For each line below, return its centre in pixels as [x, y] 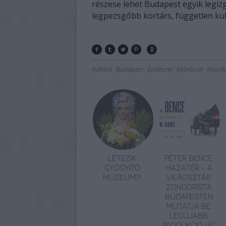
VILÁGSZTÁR [189, 177]
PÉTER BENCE [189, 158]
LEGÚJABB [189, 215]
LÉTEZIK [122, 158]
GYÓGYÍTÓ [122, 167]
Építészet [160, 69]
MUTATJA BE [189, 206]
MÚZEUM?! [122, 177]
